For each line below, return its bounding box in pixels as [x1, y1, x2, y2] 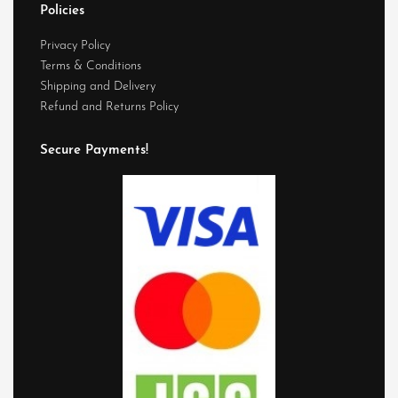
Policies [40, 4, 84, 18]
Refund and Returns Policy [40, 99, 179, 114]
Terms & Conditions [40, 59, 141, 73]
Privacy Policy [40, 38, 110, 52]
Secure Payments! [40, 143, 148, 157]
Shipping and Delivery [40, 79, 155, 93]
